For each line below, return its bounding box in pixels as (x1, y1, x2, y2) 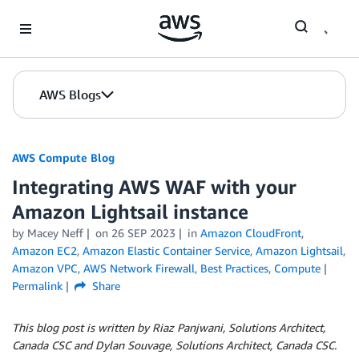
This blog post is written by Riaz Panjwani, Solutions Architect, (12, 321, 325, 334)
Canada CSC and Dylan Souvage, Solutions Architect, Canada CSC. (12, 338, 337, 352)
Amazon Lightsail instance (12, 200, 248, 223)
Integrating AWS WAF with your (12, 175, 296, 198)
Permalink (12, 279, 63, 292)
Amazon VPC (12, 261, 78, 275)
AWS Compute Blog (12, 151, 115, 164)
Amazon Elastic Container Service (83, 244, 250, 257)
